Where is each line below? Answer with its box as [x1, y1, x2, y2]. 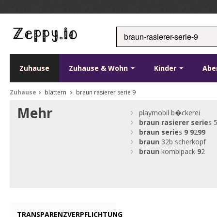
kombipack [159, 147, 198, 156]
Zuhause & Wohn [69, 63, 130, 73]
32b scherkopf [159, 137, 206, 146]
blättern [43, 88, 68, 96]
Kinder [154, 63, 178, 73]
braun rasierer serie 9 [75, 88, 136, 96]
